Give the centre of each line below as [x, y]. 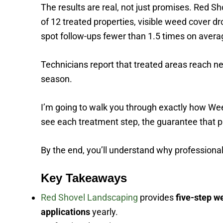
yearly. [104, 212]
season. [56, 79]
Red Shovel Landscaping [89, 197]
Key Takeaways [84, 178]
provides [157, 197]
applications [65, 212]
